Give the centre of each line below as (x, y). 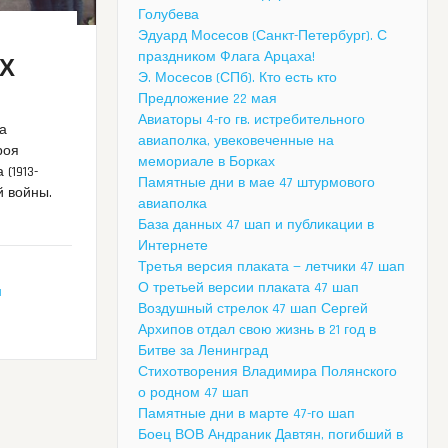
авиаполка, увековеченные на (236, 141)
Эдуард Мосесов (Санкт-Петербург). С (262, 36)
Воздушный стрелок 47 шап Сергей (253, 309)
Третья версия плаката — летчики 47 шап (271, 267)
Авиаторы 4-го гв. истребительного (251, 120)
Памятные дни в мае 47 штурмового (256, 183)
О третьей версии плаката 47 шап (248, 288)
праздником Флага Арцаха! (226, 57)
